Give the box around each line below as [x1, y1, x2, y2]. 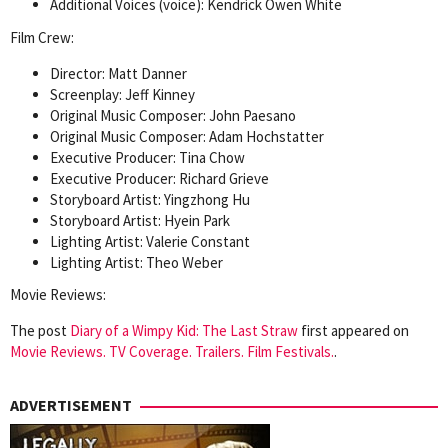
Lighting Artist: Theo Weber [50, 252, 223, 272]
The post [10, 321, 70, 341]
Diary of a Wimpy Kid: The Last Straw [70, 321, 298, 341]
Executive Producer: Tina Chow [50, 147, 245, 167]
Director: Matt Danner [50, 63, 187, 83]
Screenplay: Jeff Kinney [50, 84, 195, 104]
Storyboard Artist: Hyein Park [50, 210, 230, 230]
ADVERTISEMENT [10, 395, 132, 416]
